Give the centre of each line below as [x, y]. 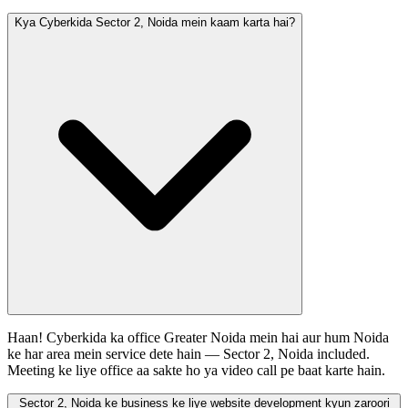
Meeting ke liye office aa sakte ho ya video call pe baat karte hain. [196, 371]
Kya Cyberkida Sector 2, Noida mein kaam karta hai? [155, 23]
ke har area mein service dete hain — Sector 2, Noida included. [189, 354]
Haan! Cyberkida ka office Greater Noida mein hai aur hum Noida [198, 338]
